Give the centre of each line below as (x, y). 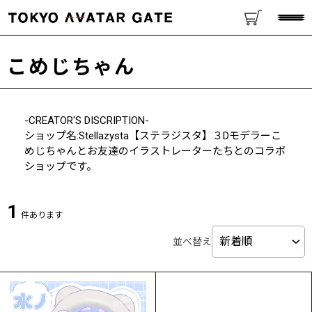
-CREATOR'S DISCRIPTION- (87, 120)
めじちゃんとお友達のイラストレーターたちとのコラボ (155, 151)
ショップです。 (61, 166)
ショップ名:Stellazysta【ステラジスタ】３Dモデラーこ (153, 136)
